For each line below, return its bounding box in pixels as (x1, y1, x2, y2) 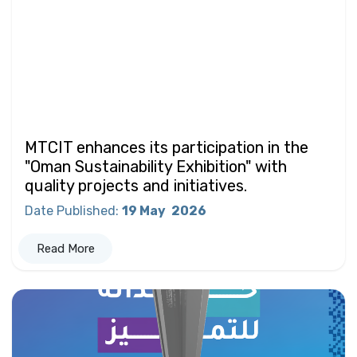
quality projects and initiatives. (25, 176, 247, 196)
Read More (36, 241, 95, 257)
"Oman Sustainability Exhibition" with (25, 157, 287, 177)
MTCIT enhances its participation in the (25, 138, 308, 158)
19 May (122, 203, 168, 219)
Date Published (25, 203, 116, 219)
